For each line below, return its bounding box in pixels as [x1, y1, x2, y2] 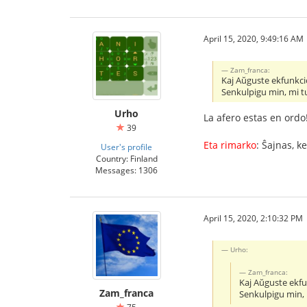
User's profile [101, 141, 152, 152]
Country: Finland [95, 153, 158, 164]
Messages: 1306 [95, 164, 158, 175]
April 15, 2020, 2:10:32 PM [204, 212, 303, 223]
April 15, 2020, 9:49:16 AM [204, 33, 304, 44]
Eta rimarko [204, 138, 256, 151]
